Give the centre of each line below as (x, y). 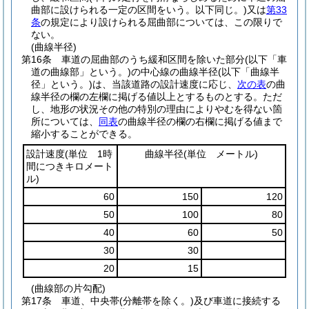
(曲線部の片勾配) (68, 288)
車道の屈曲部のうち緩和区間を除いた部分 (153, 59)
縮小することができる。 (84, 134)
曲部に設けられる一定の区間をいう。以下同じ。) (139, 10)
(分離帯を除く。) (157, 301)
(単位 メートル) (221, 154)
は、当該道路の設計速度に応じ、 (165, 84)
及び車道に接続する (237, 301)
